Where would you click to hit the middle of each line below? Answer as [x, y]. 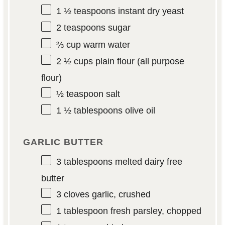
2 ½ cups [74, 61]
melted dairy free [147, 161]
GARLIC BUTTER [63, 142]
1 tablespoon [82, 211]
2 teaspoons [81, 28]
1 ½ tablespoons [89, 111]
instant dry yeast [149, 11]
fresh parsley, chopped [154, 211]
